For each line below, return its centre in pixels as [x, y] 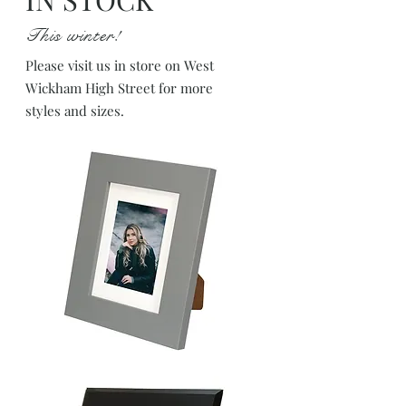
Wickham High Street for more [119, 88]
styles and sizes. [75, 111]
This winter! [73, 36]
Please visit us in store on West [120, 65]
